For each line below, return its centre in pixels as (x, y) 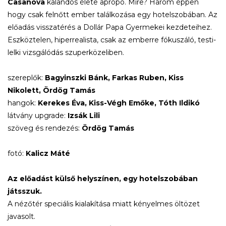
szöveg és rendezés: (45, 128)
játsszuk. (25, 191)
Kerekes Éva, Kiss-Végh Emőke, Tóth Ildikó (119, 103)
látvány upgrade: (38, 115)
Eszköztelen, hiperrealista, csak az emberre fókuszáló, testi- (112, 40)
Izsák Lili (84, 115)
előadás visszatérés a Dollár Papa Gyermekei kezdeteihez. (110, 27)
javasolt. (21, 216)
